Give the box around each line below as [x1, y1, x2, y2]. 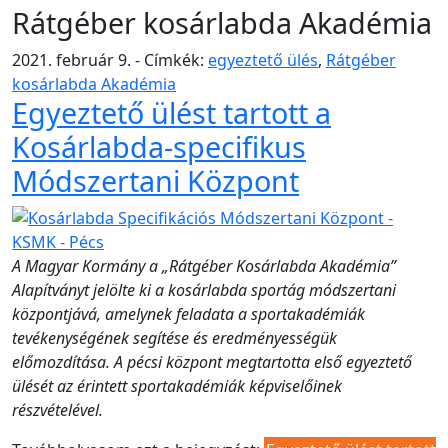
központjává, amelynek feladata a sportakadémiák [12, 302, 365, 325]
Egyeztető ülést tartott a [12, 92, 331, 132]
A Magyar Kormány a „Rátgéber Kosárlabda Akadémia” [12, 254, 396, 277]
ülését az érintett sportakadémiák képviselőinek [12, 374, 342, 397]
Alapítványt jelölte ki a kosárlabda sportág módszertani [12, 278, 396, 301]
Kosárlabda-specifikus [12, 126, 306, 166]
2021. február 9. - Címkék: [12, 48, 208, 71]
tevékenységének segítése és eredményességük [12, 326, 337, 349]
